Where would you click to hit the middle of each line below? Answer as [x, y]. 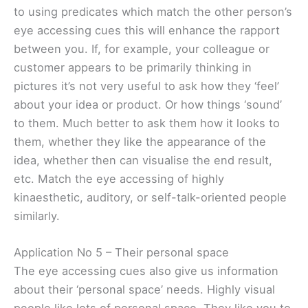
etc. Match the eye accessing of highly [119, 179]
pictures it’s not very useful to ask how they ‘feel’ [146, 86]
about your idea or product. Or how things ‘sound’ [148, 105]
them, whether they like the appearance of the [140, 142]
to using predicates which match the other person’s [153, 12]
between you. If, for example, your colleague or [142, 49]
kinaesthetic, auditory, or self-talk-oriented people [150, 198]
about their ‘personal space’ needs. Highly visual [144, 290]
